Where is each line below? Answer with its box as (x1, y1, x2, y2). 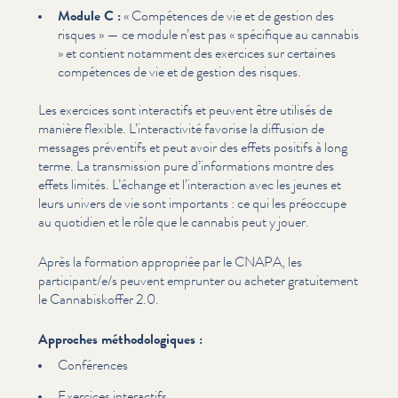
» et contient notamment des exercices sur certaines (57, 43, 336, 64)
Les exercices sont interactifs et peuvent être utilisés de (38, 99, 332, 120)
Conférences (57, 354, 128, 375)
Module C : (57, 5, 121, 27)
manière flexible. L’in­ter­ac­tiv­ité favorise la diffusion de (38, 117, 324, 139)
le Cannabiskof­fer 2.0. (38, 288, 159, 309)
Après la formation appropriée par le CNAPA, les (38, 251, 302, 272)
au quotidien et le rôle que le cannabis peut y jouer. (38, 211, 309, 232)
